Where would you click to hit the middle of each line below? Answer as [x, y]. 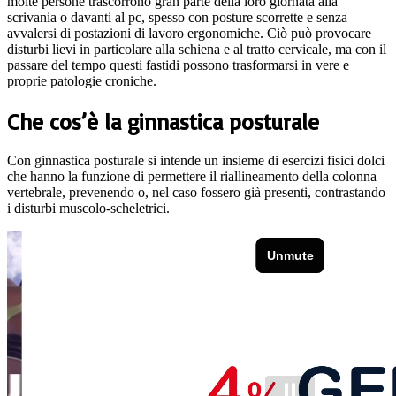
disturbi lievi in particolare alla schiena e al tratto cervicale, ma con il [197, 49]
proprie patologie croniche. [82, 80]
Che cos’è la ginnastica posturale [163, 121]
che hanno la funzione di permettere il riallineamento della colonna [192, 177]
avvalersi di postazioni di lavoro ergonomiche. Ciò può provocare [189, 33]
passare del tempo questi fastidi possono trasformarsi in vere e [178, 65]
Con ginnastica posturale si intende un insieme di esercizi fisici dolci [196, 161]
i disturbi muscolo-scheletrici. [88, 209]
